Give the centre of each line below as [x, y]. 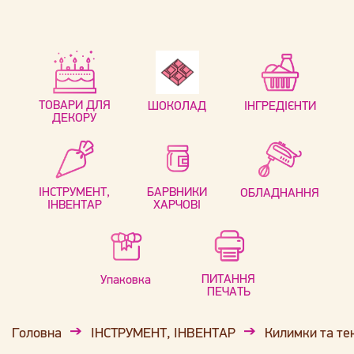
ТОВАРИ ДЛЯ [74, 104]
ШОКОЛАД [177, 105]
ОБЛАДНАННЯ [280, 192]
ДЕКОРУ [74, 117]
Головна [37, 332]
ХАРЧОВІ [177, 204]
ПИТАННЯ [228, 278]
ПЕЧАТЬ [228, 291]
